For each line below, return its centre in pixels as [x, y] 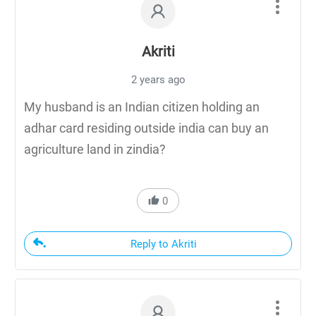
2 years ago [158, 79]
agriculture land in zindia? [95, 149]
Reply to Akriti [163, 244]
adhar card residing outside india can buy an [146, 128]
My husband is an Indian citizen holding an [142, 107]
